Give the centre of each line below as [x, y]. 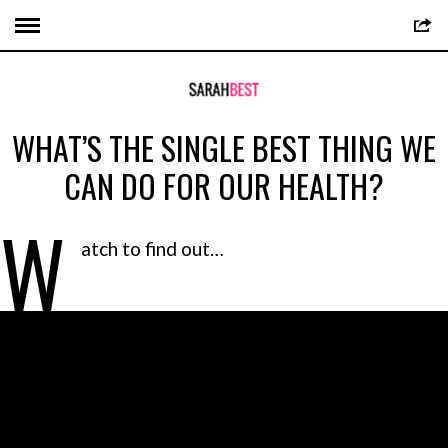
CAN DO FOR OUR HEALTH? [224, 186]
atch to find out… [152, 249]
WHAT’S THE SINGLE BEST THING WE [224, 148]
